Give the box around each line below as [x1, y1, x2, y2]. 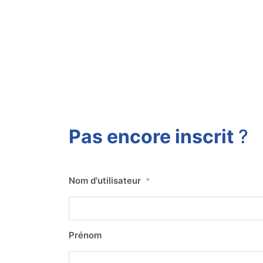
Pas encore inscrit [69, 125, 234, 148]
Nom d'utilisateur [69, 175, 141, 186]
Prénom [69, 230, 102, 241]
